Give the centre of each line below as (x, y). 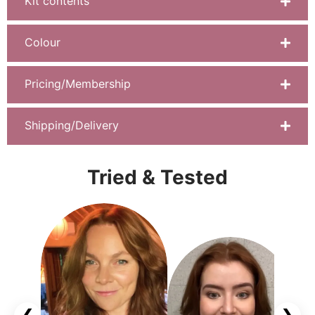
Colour (43, 42)
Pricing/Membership (78, 84)
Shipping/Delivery (72, 125)
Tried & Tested (157, 177)
